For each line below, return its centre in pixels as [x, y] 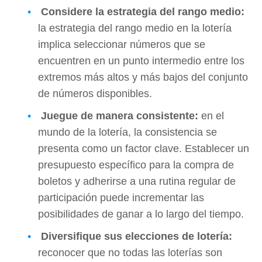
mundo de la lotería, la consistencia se [127, 132]
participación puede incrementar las [121, 197]
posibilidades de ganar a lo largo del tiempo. [141, 214]
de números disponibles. [95, 93]
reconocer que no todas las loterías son [130, 252]
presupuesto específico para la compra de [136, 165]
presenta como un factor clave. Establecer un [144, 148]
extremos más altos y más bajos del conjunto [143, 77]
